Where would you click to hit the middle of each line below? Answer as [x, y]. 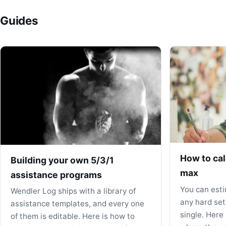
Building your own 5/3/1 [62, 160]
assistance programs [56, 175]
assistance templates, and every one [77, 204]
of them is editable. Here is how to [73, 216]
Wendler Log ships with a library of [73, 191]
